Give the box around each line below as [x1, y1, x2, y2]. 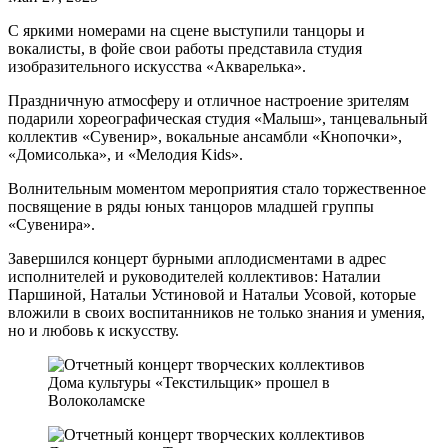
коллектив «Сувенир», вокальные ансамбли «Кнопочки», [8, 127, 402, 145]
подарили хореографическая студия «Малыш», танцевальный [8, 109, 428, 127]
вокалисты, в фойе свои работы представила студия [8, 39, 362, 57]
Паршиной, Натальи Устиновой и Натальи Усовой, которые [8, 285, 416, 303]
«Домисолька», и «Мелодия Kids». [8, 145, 243, 163]
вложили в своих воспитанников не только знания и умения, [8, 303, 425, 321]
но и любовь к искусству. [8, 321, 179, 339]
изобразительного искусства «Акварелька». [8, 57, 306, 75]
